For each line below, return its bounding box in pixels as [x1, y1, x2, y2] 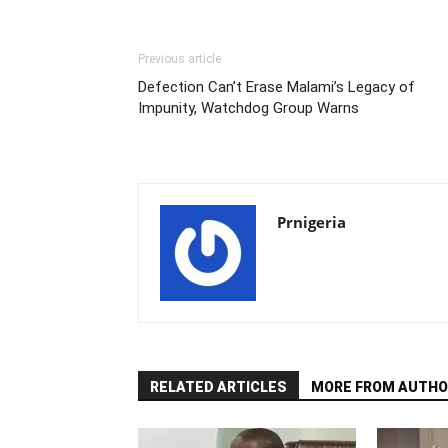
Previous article [138, 52, 221, 67]
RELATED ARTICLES [150, 379, 287, 396]
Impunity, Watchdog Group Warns [138, 99, 359, 118]
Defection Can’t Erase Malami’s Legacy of [138, 78, 415, 97]
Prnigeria [277, 212, 346, 233]
